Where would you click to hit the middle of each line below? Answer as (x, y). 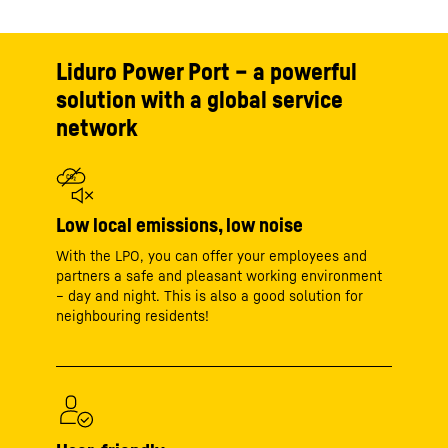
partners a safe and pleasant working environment (219, 275)
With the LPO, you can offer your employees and (211, 255)
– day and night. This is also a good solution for (209, 295)
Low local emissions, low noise (179, 225)
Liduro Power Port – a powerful (206, 71)
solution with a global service (199, 99)
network (97, 127)
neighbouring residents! (132, 315)
